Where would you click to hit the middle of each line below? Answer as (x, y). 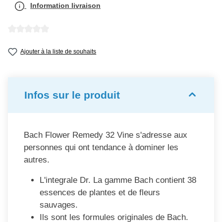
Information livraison (66, 5)
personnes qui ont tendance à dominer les (101, 147)
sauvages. (59, 205)
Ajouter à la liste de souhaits (58, 51)
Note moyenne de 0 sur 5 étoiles (60, 39)
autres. (37, 160)
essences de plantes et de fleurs (100, 192)
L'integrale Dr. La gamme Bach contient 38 (118, 180)
